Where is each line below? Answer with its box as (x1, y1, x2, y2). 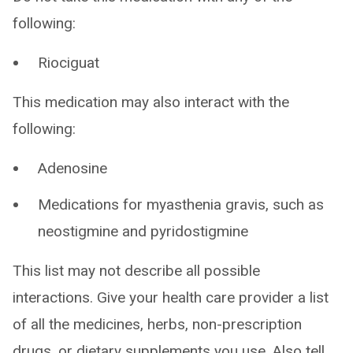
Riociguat (38, 54, 99, 72)
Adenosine (38, 159, 107, 177)
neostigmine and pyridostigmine (38, 222, 248, 240)
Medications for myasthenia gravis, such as (38, 195, 324, 214)
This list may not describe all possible (13, 262, 260, 280)
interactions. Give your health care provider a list (13, 288, 329, 307)
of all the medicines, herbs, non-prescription (13, 315, 302, 333)
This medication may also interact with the (13, 93, 289, 111)
